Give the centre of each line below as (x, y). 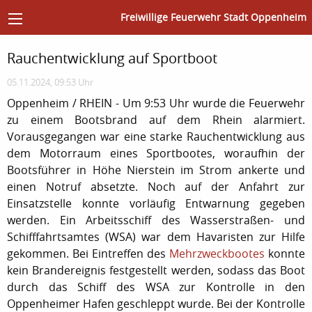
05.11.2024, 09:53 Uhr (50, 82)
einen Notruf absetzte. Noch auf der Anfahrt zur (156, 186)
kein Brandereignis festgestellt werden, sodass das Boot (156, 270)
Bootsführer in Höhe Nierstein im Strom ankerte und (156, 170)
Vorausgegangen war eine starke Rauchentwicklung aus (156, 136)
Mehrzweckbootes (217, 253)
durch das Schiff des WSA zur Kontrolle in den (156, 287)
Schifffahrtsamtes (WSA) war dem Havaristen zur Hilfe (156, 236)
